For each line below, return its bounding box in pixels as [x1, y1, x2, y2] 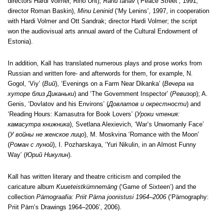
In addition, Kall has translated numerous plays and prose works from [8, 60, 202, 67]
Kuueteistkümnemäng [56, 183, 117, 190]
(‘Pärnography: [166, 193, 209, 201]
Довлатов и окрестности [108, 100, 186, 108]
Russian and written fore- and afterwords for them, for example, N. [8, 70, 193, 77]
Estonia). [8, 38, 33, 45]
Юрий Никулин [26, 151, 68, 158]
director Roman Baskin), [8, 7, 77, 15]
